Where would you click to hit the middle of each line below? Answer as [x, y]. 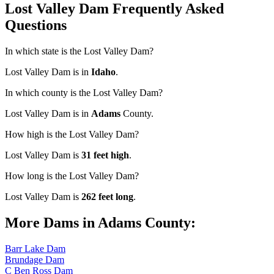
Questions [36, 25]
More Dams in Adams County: [100, 223]
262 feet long [107, 197]
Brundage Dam [35, 260]
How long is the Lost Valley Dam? [72, 176]
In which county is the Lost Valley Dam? [84, 93]
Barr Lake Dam [35, 249]
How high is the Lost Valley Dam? [72, 135]
